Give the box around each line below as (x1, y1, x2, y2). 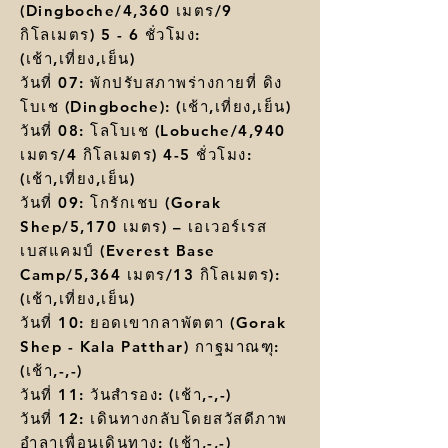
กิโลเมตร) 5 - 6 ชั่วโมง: (20, 25, 201, 45)
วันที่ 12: (20, 409, 90, 429)
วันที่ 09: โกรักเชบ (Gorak (20, 193, 221, 213)
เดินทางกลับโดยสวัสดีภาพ (90, 409, 288, 429)
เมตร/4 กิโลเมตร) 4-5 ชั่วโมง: (20, 145, 252, 165)
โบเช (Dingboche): (20, 97, 176, 117)
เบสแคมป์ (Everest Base (20, 241, 216, 261)
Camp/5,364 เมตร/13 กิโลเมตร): (20, 265, 280, 285)
